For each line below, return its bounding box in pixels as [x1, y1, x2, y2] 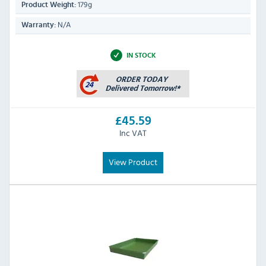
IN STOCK [126, 51, 156, 59]
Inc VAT [119, 126, 147, 140]
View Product [109, 156, 157, 169]
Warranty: [21, 21, 56, 29]
